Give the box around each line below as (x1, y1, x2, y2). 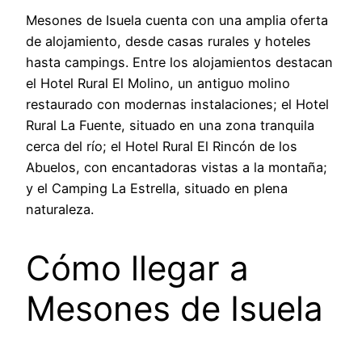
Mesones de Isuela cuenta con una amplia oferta (26, 12, 328, 29)
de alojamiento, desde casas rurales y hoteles (26, 33, 311, 50)
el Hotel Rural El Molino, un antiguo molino (26, 75, 290, 92)
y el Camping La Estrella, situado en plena (26, 180, 288, 197)
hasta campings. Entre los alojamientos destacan (26, 54, 333, 71)
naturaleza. (26, 201, 94, 218)
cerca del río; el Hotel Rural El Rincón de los (26, 138, 297, 155)
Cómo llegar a (26, 246, 249, 288)
